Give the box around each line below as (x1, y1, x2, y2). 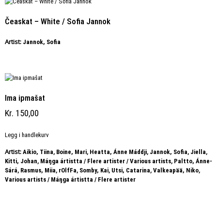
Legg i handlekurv (5, 131, 49, 139)
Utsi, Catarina (111, 167, 150, 174)
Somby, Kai (79, 167, 108, 174)
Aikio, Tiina (23, 148, 53, 156)
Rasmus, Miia (20, 167, 56, 174)
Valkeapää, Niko (153, 167, 199, 174)
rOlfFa (59, 167, 77, 174)
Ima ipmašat (5, 93, 45, 103)
